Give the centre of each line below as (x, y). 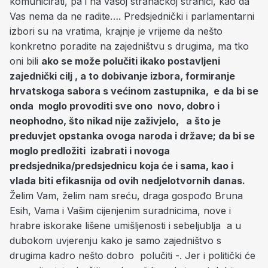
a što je (203, 121)
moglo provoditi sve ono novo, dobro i (129, 106)
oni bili (25, 61)
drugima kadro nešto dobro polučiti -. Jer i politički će (133, 255)
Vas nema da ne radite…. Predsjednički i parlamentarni (133, 16)
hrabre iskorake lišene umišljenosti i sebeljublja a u (125, 226)
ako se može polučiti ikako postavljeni (131, 61)
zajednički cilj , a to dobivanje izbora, (98, 76)
